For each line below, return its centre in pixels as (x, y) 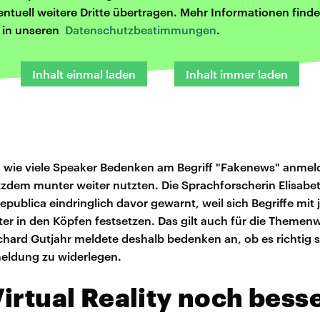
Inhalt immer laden (237, 74)
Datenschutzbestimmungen (141, 30)
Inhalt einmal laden (84, 74)
